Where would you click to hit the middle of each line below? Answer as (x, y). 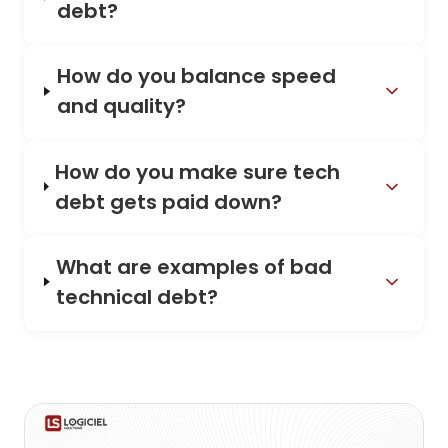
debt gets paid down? (169, 201)
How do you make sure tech (198, 171)
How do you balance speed (196, 76)
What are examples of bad (194, 266)
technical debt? (137, 296)
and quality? (121, 106)
